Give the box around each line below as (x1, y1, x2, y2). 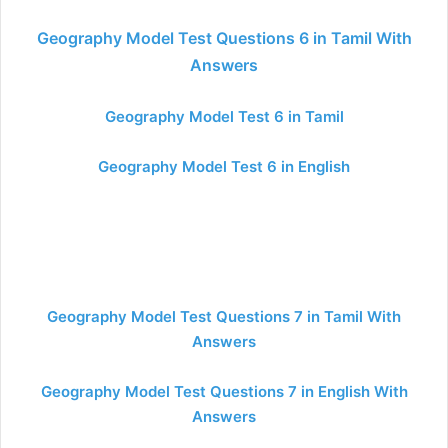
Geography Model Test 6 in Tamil (104, 107, 344, 126)
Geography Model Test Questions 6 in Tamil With (36, 28, 412, 48)
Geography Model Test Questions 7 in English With (40, 382, 408, 401)
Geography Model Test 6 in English (98, 157, 350, 176)
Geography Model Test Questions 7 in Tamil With (47, 307, 401, 326)
